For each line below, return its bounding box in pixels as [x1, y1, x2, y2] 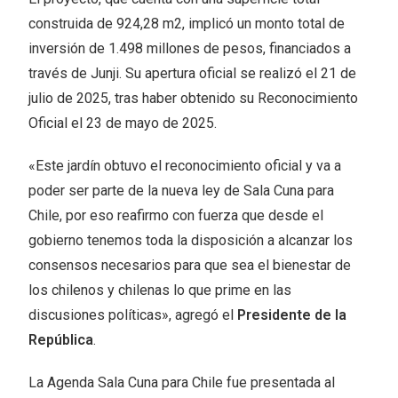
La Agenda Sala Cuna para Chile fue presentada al [28, 373, 336, 391]
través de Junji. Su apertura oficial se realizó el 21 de [28, 64, 357, 82]
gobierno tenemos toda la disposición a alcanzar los [28, 231, 354, 249]
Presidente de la [237, 306, 347, 323]
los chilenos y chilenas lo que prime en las [28, 281, 292, 298]
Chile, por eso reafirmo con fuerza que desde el [28, 206, 324, 224]
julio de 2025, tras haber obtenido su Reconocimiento [28, 89, 359, 107]
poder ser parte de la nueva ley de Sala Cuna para [28, 181, 335, 199]
